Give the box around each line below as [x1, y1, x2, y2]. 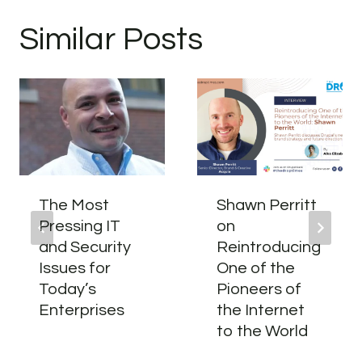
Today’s [39, 281, 96, 297]
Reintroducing [217, 239, 321, 255]
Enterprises [39, 302, 124, 318]
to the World [217, 323, 308, 339]
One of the [217, 260, 295, 276]
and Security [39, 239, 131, 255]
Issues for [39, 260, 111, 276]
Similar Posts [19, 23, 203, 56]
